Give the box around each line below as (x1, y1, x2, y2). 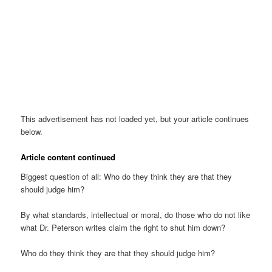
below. (21, 125, 43, 137)
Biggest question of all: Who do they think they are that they (21, 170, 233, 182)
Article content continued (21, 151, 116, 163)
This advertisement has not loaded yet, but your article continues (21, 112, 250, 124)
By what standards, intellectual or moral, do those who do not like (21, 208, 251, 220)
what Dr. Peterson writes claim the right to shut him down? (21, 221, 226, 233)
